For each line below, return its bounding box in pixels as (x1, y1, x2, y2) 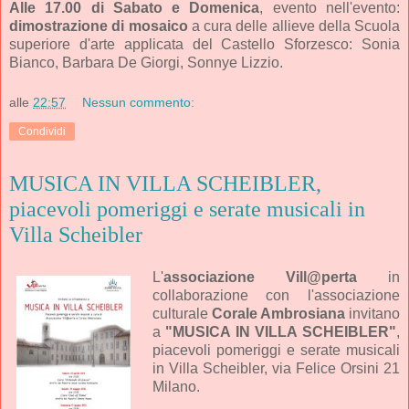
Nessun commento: (82, 94, 195, 110)
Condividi (18, 124, 66, 138)
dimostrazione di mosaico (9, 18, 188, 34)
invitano (349, 306, 401, 322)
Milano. (152, 379, 200, 395)
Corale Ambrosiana (211, 306, 350, 322)
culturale (152, 306, 212, 322)
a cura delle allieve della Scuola (187, 18, 400, 34)
